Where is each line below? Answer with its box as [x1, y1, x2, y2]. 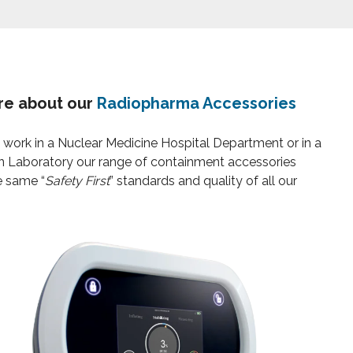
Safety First [44, 173, 110, 189]
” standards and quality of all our [109, 173, 297, 189]
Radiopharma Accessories [96, 94, 296, 113]
